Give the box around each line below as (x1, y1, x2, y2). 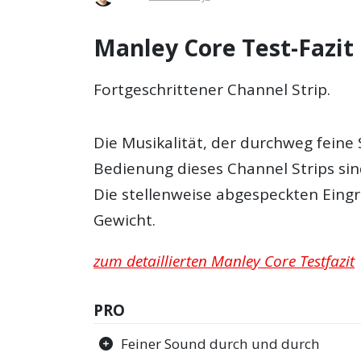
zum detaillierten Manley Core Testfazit (93, 251, 355, 272)
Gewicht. (93, 210, 156, 231)
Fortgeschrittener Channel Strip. (93, 79, 331, 101)
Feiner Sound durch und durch (121, 334, 321, 354)
